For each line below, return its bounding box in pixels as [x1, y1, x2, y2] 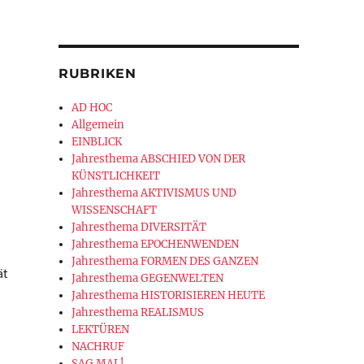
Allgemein [71, 117, 125, 132]
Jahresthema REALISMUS [71, 305, 205, 319]
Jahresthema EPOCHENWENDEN [71, 236, 240, 251]
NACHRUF [71, 339, 125, 353]
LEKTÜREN [71, 322, 130, 336]
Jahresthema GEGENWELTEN [71, 271, 224, 285]
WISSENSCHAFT [71, 202, 158, 217]
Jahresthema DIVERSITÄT [71, 219, 207, 234]
